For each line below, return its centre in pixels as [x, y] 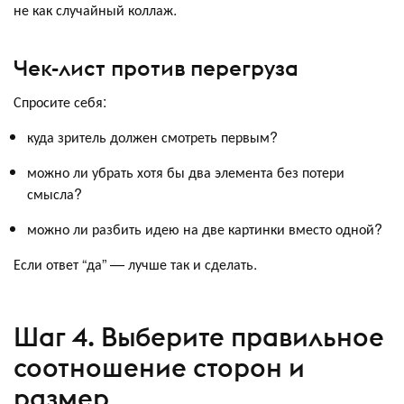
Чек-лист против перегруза [156, 67]
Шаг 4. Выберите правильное [199, 337]
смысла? [55, 193]
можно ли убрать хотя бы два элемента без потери [186, 171]
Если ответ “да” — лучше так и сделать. [135, 263]
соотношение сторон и [159, 368]
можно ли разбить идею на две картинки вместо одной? [205, 228]
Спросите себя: [60, 101]
